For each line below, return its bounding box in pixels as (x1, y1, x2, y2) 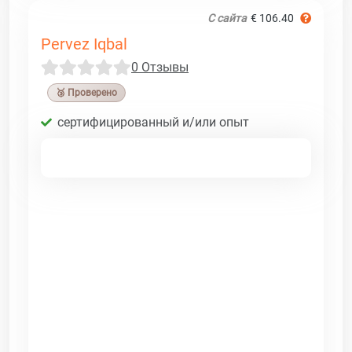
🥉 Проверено (56, 86, 117, 98)
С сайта (207, 11, 247, 24)
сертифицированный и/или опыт (57, 114, 249, 130)
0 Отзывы (131, 59, 189, 75)
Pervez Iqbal (41, 34, 127, 53)
